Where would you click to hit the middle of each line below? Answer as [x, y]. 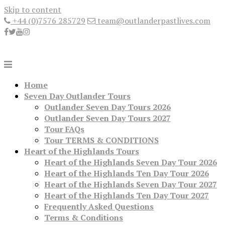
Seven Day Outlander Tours [77, 96]
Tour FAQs [64, 129]
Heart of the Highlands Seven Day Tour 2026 [131, 162]
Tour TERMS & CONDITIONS [101, 140]
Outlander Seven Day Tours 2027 [107, 118]
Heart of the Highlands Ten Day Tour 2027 [127, 196]
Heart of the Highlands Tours [82, 151]
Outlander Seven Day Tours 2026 [107, 107]
